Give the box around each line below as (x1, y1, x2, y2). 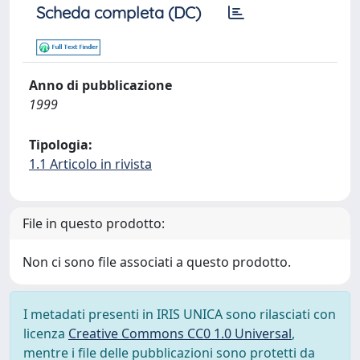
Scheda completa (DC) (36, 2, 201, 22)
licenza (23, 325, 68, 342)
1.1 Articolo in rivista (29, 155, 152, 173)
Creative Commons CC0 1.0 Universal (68, 325, 292, 342)
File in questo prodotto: (22, 215, 165, 232)
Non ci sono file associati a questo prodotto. (22, 253, 291, 271)
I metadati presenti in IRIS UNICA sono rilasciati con (23, 305, 336, 323)
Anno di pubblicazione (29, 76, 172, 94)
